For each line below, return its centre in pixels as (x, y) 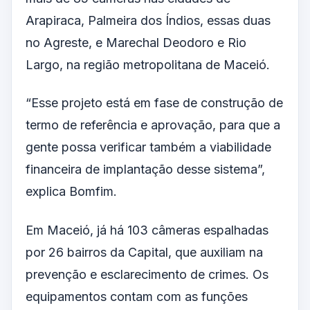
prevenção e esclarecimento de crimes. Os (147, 274)
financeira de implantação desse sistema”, (145, 170)
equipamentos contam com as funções (137, 296)
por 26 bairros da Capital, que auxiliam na (144, 252)
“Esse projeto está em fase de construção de (154, 103)
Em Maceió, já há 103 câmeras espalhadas (147, 230)
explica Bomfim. (71, 192)
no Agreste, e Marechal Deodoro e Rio (136, 42)
